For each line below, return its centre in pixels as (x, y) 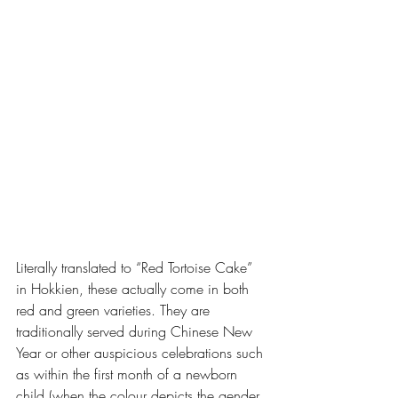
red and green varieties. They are (115, 310)
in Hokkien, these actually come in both (135, 288)
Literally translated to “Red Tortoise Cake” (136, 267)
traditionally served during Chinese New (136, 331)
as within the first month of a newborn (129, 374)
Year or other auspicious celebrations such (142, 352)
